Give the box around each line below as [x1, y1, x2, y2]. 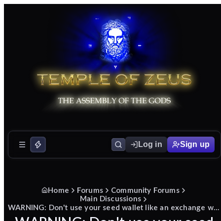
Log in [138, 140, 162, 148]
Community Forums [110, 185, 180, 194]
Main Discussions [80, 194, 141, 203]
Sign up [180, 140, 210, 148]
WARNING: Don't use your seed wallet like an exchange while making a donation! [213, 202, 220, 212]
